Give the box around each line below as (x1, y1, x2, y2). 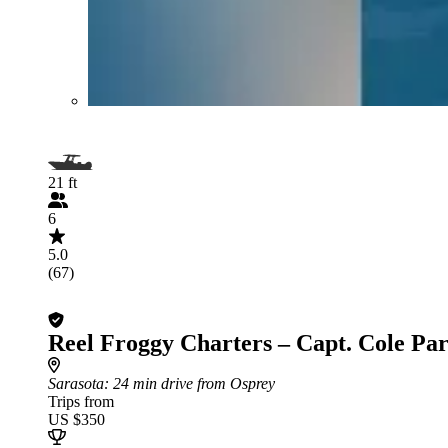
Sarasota (48, 374, 104, 392)
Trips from (48, 392, 114, 410)
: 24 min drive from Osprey (104, 374, 275, 392)
